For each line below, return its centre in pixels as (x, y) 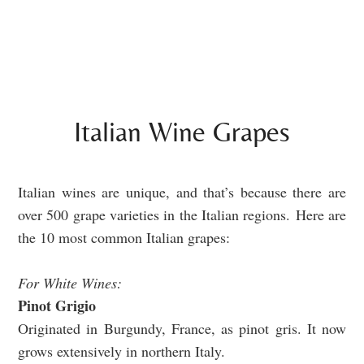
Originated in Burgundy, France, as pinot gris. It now (182, 329)
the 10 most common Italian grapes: (124, 238)
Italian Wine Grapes (182, 132)
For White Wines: (70, 283)
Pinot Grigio (57, 306)
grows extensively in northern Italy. (121, 351)
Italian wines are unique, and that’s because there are (182, 192)
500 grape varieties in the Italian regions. (171, 215)
